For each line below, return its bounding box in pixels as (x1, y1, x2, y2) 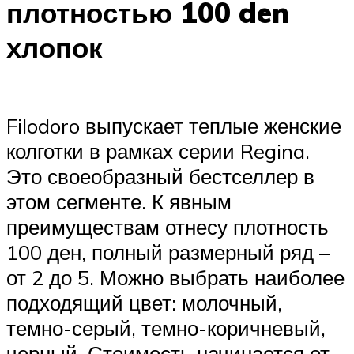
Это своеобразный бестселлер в (6, 163, 314, 189)
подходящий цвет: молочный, (6, 289, 282, 315)
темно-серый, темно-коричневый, (6, 314, 326, 341)
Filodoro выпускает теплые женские (6, 112, 341, 138)
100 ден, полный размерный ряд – (6, 239, 330, 265)
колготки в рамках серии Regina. (6, 137, 310, 164)
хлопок (6, 30, 103, 65)
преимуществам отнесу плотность (6, 213, 329, 239)
